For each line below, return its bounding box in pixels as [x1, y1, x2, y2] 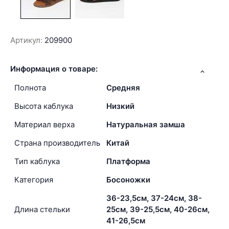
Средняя [106, 83, 140, 93]
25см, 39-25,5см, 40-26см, [106, 204, 210, 215]
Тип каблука [14, 156, 60, 167]
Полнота [14, 83, 46, 93]
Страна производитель [14, 138, 100, 148]
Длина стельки [14, 204, 70, 215]
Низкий [106, 101, 134, 111]
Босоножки [106, 175, 150, 185]
